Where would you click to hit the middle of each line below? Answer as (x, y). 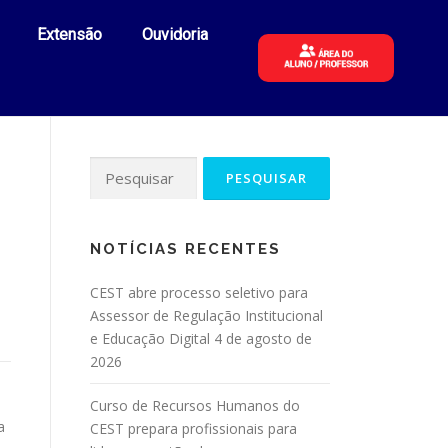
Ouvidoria (175, 34)
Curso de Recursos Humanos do (195, 405)
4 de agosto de (263, 338)
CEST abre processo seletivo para (199, 292)
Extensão (70, 34)
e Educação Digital (150, 338)
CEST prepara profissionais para (193, 428)
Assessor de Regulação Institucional (206, 315)
